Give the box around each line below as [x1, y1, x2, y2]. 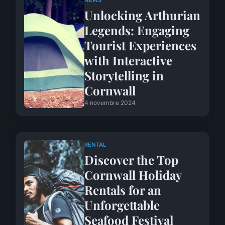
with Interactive [84, 52, 172, 68]
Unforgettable [84, 196, 160, 213]
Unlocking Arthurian [84, 7, 200, 23]
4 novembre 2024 [84, 98, 136, 106]
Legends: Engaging [84, 22, 189, 38]
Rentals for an [84, 181, 161, 198]
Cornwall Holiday [84, 166, 181, 183]
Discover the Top [84, 151, 178, 168]
